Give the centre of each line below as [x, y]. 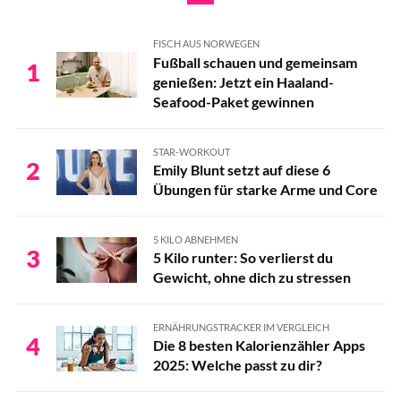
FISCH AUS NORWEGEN [206, 44]
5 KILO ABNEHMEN [195, 239]
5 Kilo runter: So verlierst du [243, 257]
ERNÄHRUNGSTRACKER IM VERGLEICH [241, 327]
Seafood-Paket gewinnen [233, 101]
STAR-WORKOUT [191, 151]
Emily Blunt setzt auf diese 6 [241, 169]
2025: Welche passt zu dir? [237, 365]
